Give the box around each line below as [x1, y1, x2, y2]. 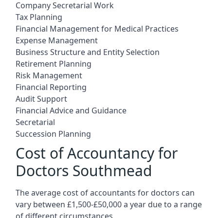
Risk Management [16, 70, 82, 81]
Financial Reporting [16, 81, 87, 92]
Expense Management [16, 35, 98, 46]
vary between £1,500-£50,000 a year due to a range [16, 199, 202, 210]
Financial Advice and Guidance [16, 105, 127, 116]
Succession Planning [16, 128, 91, 139]
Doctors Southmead [16, 160, 152, 181]
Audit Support [16, 93, 67, 104]
